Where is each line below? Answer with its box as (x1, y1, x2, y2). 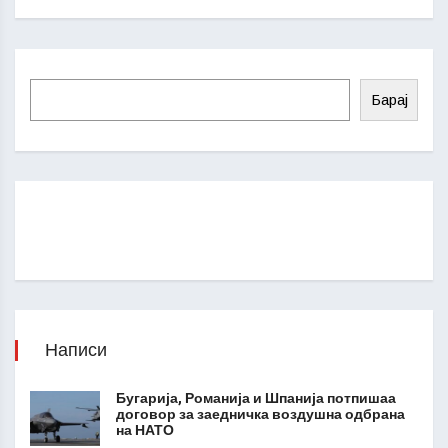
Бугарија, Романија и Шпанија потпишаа (116, 388, 396, 409)
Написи (45, 337, 107, 364)
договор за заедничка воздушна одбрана (116, 404, 405, 425)
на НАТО (116, 420, 174, 441)
